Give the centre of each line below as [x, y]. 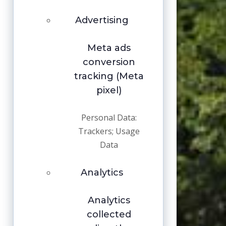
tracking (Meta [109, 76]
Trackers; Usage [109, 131]
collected [109, 215]
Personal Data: [109, 118]
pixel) [109, 91]
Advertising [102, 20]
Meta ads [109, 48]
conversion [109, 62]
